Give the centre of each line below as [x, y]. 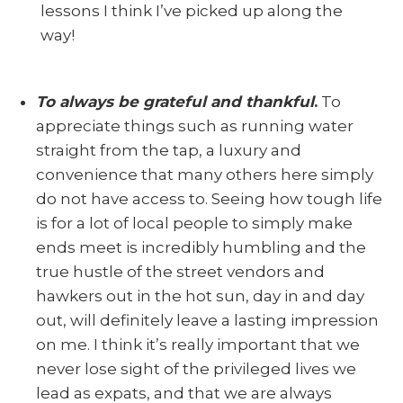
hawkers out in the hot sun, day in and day [200, 296]
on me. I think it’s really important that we [198, 344]
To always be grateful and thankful [175, 101]
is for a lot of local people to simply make [194, 223]
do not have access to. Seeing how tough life [209, 198]
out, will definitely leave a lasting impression [207, 320]
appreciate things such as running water [195, 125]
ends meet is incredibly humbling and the [201, 247]
